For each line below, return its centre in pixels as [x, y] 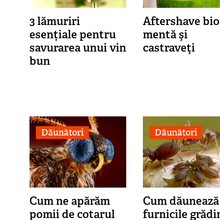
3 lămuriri [55, 21]
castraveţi [169, 48]
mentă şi [165, 35]
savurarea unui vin [78, 48]
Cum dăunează [181, 201]
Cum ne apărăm [69, 201]
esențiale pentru [72, 35]
